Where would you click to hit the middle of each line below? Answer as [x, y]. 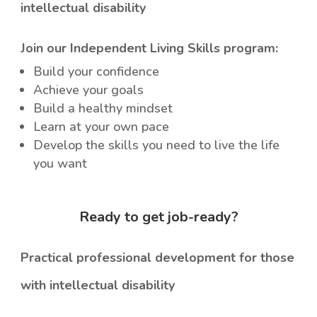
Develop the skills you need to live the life [157, 145]
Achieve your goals [89, 90]
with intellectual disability [98, 286]
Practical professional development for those [158, 258]
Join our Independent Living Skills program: [150, 48]
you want [60, 164]
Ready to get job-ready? [158, 217]
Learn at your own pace [102, 127]
